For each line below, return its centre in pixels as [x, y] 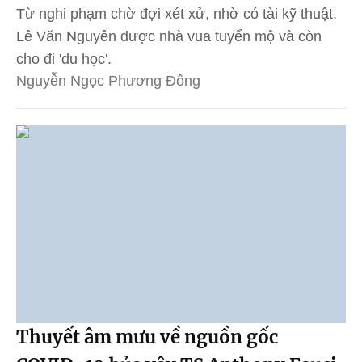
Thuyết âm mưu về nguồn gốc [147, 337]
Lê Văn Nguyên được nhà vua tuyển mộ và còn [169, 37]
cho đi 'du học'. [64, 59]
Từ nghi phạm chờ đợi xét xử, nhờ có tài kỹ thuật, [177, 14]
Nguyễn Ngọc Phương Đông [108, 81]
